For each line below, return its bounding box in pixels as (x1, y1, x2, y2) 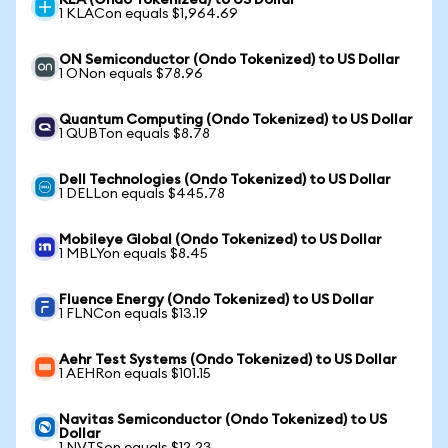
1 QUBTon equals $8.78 (59, 127, 210, 141)
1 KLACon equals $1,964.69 (59, 7, 238, 21)
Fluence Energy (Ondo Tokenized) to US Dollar (59, 293, 374, 307)
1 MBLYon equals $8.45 (59, 247, 208, 261)
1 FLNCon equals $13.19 (59, 307, 208, 321)
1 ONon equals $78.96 (59, 67, 203, 81)
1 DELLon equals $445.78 (59, 187, 225, 201)
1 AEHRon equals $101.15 (59, 367, 211, 381)
